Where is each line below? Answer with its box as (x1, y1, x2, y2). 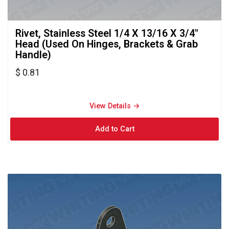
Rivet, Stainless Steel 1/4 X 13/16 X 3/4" (15, 27, 198, 39)
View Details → (89, 101, 140, 110)
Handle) (15, 49, 51, 61)
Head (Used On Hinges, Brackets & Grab (15, 38, 198, 50)
